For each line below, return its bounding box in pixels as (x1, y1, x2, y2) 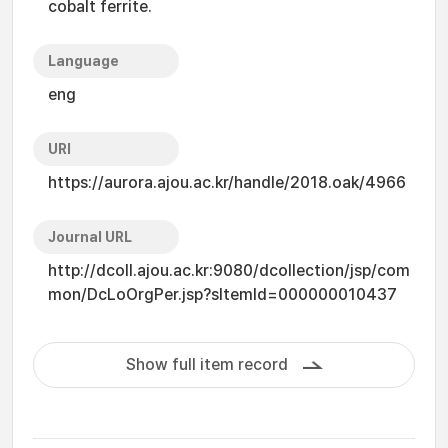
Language (48, 53, 119, 69)
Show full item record (125, 355, 288, 374)
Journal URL (48, 229, 132, 245)
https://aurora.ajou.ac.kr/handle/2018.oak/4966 (48, 173, 406, 192)
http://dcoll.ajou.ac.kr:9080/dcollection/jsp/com (48, 261, 410, 280)
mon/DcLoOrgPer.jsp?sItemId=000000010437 (48, 285, 397, 304)
